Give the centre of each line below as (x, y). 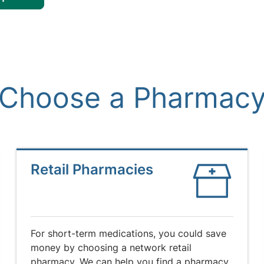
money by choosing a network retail (111, 247)
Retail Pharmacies (92, 169)
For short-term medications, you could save (128, 233)
